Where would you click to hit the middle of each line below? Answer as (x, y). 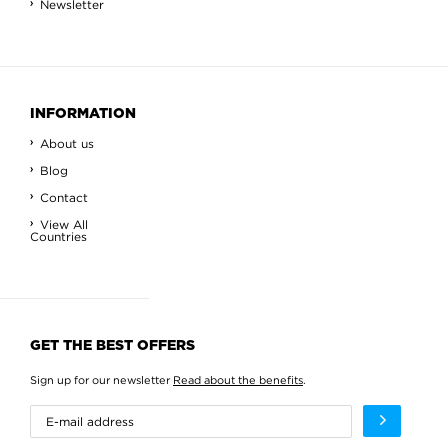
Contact (64, 197)
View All (64, 224)
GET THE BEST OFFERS (112, 346)
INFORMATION (83, 114)
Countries (58, 236)
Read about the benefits (238, 380)
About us (67, 143)
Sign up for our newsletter (101, 380)
